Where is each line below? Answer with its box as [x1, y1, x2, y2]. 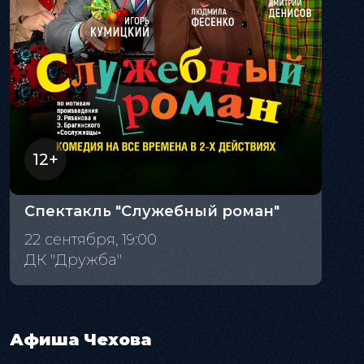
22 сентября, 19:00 [24, 230, 157, 249]
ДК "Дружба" [24, 250, 122, 269]
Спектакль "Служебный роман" [24, 201, 279, 220]
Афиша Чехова [10, 329, 151, 349]
